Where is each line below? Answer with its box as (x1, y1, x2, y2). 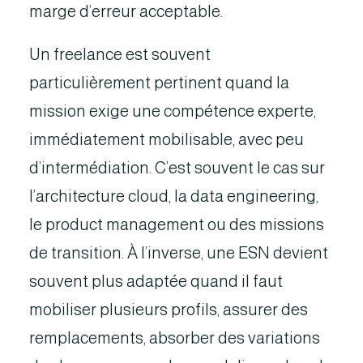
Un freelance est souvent (29, 45, 211, 63)
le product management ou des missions (29, 216, 324, 233)
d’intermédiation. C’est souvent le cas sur (29, 159, 325, 177)
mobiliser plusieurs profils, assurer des (29, 301, 308, 318)
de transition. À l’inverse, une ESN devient (29, 244, 328, 262)
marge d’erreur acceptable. (29, 2, 223, 20)
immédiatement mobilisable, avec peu (29, 130, 304, 148)
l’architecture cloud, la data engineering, (29, 187, 318, 205)
